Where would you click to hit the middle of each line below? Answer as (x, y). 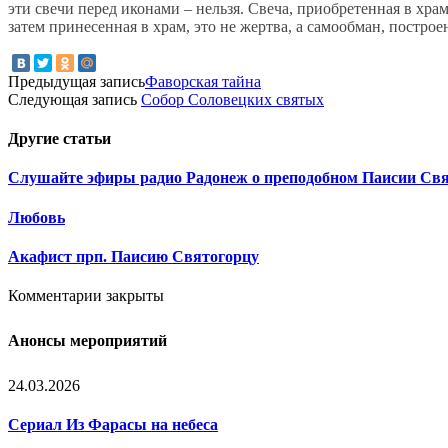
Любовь (36, 217)
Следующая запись (74, 99)
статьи (87, 139)
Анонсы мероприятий (87, 340)
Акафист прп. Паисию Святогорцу (133, 256)
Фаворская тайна (203, 81)
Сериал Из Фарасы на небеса (113, 424)
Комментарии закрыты (86, 296)
